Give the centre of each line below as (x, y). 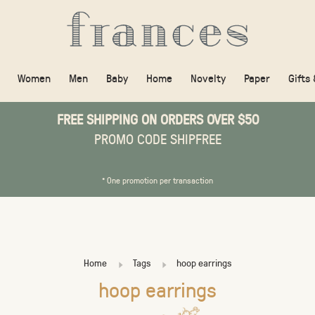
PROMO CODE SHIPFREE (157, 139)
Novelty (208, 78)
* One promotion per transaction (157, 180)
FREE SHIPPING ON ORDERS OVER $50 (157, 119)
